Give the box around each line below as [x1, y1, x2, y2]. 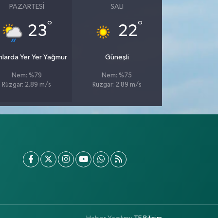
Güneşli [105, 53, 129, 61]
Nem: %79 [11, 72, 42, 79]
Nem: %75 [102, 72, 132, 79]
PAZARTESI [9, 2, 44, 10]
